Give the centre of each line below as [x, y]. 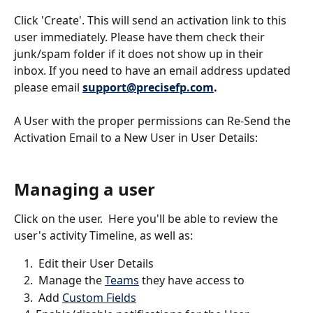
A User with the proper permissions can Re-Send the [154, 121]
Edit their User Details [96, 263]
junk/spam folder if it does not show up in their [140, 53]
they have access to [192, 281]
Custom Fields [99, 297]
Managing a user [85, 189]
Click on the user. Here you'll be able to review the [147, 218]
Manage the [72, 281]
